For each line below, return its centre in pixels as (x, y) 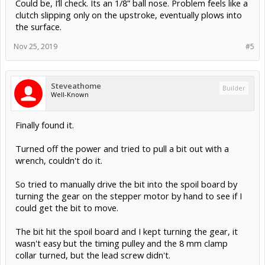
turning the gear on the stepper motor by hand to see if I (129, 195)
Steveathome (76, 85)
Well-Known (70, 94)
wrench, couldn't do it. (59, 160)
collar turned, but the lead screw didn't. (93, 255)
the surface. (38, 26)
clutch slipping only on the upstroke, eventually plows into (129, 14)
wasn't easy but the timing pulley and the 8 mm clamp (122, 243)
